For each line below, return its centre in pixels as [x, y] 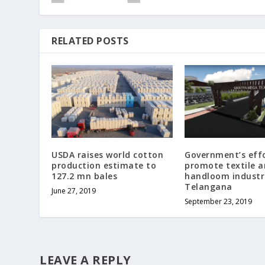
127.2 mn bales [85, 176]
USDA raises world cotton [108, 154]
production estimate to [104, 165]
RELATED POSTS [90, 41]
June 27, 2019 [74, 190]
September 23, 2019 [219, 201]
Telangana [209, 186]
